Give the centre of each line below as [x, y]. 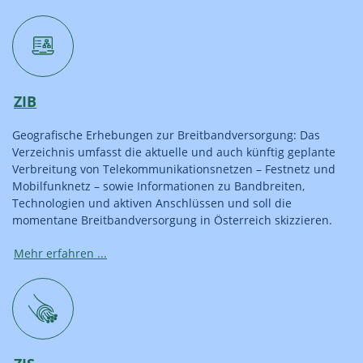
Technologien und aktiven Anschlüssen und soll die [152, 203]
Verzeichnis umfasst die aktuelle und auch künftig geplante [174, 152]
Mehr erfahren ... [60, 253]
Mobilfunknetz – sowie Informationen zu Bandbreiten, [158, 186]
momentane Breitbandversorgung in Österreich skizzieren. [172, 220]
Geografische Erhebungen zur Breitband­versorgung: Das [166, 135]
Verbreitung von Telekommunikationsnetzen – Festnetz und [174, 169]
